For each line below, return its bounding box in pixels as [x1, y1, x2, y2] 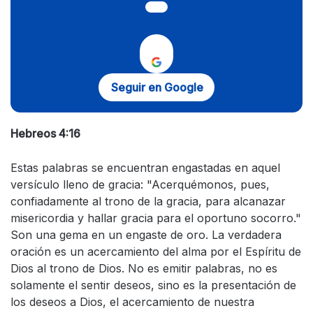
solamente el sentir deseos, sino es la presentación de [10, 278, 296, 292]
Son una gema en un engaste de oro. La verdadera [10, 228, 282, 242]
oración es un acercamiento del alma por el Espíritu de [10, 245, 301, 259]
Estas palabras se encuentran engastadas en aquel [10, 161, 280, 175]
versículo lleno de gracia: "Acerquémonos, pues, [10, 177, 270, 191]
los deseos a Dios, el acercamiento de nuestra [10, 295, 254, 309]
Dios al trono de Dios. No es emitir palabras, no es [10, 261, 277, 275]
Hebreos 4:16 [10, 126, 80, 140]
